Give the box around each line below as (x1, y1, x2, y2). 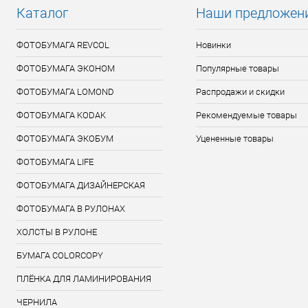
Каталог (16, 5, 68, 21)
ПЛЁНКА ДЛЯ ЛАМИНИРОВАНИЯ (16, 274, 151, 284)
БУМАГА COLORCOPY (16, 250, 103, 261)
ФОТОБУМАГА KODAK (16, 110, 106, 120)
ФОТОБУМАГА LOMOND (16, 87, 114, 97)
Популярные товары (195, 63, 279, 74)
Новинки (195, 40, 231, 50)
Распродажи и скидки (195, 87, 285, 97)
